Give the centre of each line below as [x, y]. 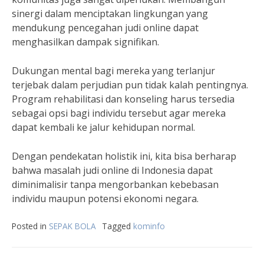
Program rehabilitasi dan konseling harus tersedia [123, 99]
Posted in [30, 226]
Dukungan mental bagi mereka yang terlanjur [113, 71]
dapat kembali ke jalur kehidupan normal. [103, 128]
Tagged [118, 226]
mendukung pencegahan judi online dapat [105, 28]
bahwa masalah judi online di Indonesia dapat [112, 171]
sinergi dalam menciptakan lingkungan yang [110, 14]
